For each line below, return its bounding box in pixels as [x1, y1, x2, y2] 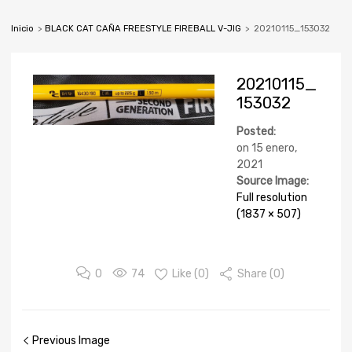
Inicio [11, 23, 34, 34]
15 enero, [251, 141, 297, 155]
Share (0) [236, 267, 284, 281]
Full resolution [236, 190, 307, 204]
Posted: [236, 124, 276, 138]
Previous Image [30, 334, 110, 348]
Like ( [171, 267, 198, 281]
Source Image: [236, 174, 309, 188]
